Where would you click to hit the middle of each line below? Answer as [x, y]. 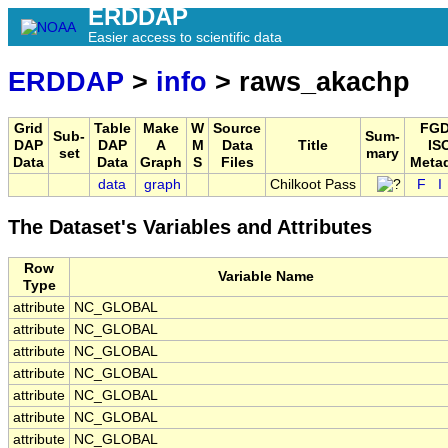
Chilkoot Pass [313, 185]
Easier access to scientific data [185, 37]
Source [237, 129]
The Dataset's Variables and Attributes [190, 227]
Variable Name [265, 277]
